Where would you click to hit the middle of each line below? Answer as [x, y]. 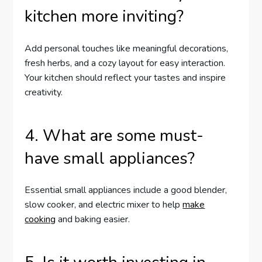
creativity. [44, 92]
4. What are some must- [114, 135]
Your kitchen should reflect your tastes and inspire [125, 77]
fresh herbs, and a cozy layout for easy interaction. [125, 63]
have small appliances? [110, 158]
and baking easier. [93, 219]
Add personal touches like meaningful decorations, [127, 48]
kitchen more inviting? [104, 17]
